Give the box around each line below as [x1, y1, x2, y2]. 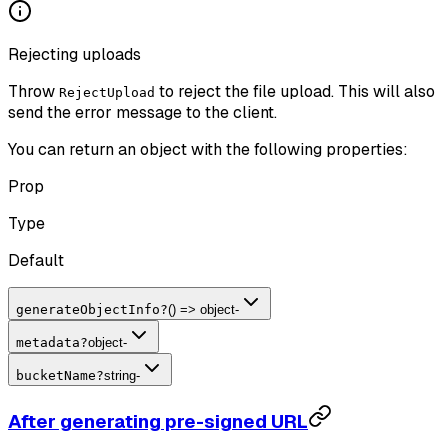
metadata [16, 334, 80, 350]
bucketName [16, 367, 96, 383]
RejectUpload [59, 84, 155, 100]
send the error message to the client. [8, 101, 277, 123]
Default [8, 249, 64, 271]
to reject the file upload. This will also [155, 80, 435, 102]
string [104, 367, 136, 383]
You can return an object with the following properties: [8, 138, 408, 160]
